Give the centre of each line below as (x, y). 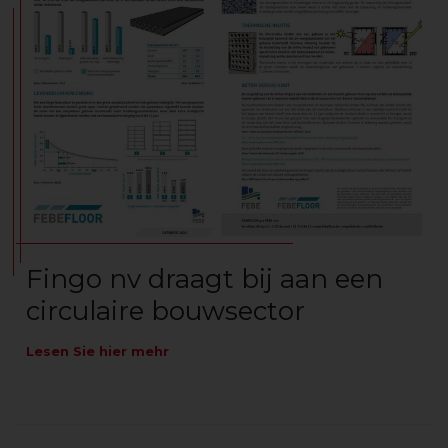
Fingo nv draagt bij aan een (204, 278)
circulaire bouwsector (165, 310)
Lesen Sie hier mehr (97, 350)
